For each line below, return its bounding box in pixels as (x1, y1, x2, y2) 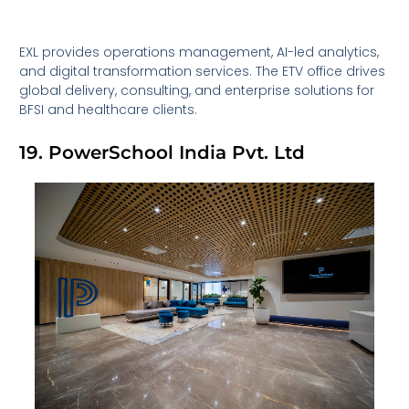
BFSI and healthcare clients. (19, 100, 198, 120)
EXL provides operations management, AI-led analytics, (19, 43, 380, 62)
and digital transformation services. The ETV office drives (19, 62, 386, 81)
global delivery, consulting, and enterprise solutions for (19, 81, 375, 100)
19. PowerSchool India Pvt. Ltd (19, 141, 306, 163)
